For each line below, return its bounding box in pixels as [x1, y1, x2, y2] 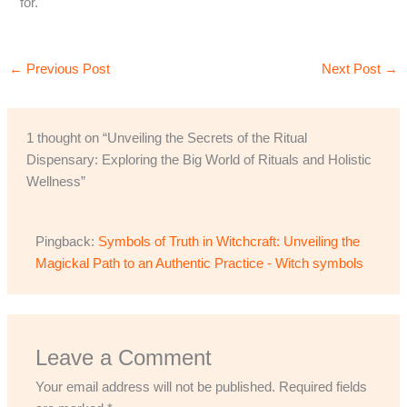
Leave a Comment [35, 346, 213, 371]
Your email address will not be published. [35, 380, 276, 395]
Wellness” [26, 174, 86, 189]
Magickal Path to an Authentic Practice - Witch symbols [35, 256, 364, 272]
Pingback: [35, 234, 99, 250]
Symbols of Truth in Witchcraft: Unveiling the [98, 234, 361, 250]
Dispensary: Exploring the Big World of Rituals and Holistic [26, 152, 372, 167]
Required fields [279, 380, 368, 395]
